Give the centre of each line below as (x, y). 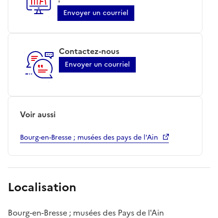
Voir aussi (38, 114)
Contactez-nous (89, 51)
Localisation (42, 187)
